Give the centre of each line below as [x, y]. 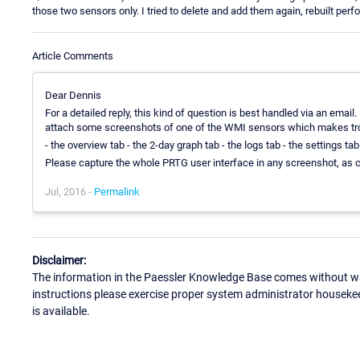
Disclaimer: [59, 261]
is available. [61, 311]
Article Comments [73, 55]
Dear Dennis [73, 95]
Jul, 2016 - [70, 191]
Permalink [117, 191]
